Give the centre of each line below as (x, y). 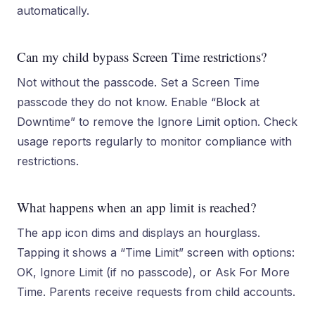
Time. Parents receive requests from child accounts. (156, 292)
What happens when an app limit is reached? (136, 207)
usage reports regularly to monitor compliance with (154, 141)
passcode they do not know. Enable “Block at (138, 102)
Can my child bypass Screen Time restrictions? (142, 57)
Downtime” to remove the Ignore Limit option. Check (157, 122)
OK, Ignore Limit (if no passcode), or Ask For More (153, 272)
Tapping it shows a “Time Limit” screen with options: (156, 252)
